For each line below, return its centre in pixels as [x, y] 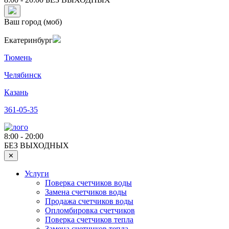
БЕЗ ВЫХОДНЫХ [37, 146]
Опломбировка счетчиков [90, 211]
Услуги [37, 174]
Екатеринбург [28, 40]
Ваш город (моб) [33, 22]
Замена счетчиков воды [86, 192]
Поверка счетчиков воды [88, 183]
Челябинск [23, 75]
